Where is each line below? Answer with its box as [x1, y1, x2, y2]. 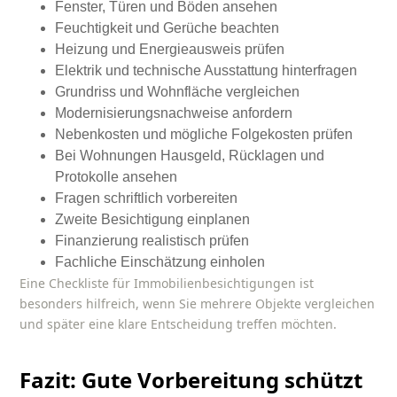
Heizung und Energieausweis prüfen [55, 42, 285, 58]
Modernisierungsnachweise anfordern [55, 105, 293, 121]
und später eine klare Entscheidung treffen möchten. [19, 315, 338, 333]
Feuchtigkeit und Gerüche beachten [55, 20, 280, 36]
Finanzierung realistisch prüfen [55, 233, 250, 249]
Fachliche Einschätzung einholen [55, 254, 266, 270]
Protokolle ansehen [55, 169, 178, 185]
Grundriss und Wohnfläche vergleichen [55, 84, 300, 100]
